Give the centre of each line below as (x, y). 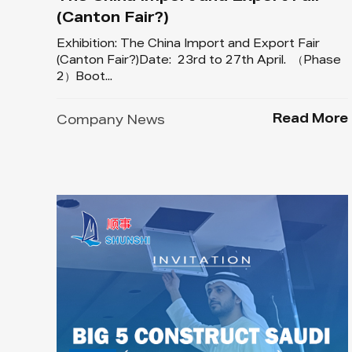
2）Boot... (84, 78)
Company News (111, 122)
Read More (311, 121)
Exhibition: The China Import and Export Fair (188, 45)
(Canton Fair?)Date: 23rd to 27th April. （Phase (199, 62)
